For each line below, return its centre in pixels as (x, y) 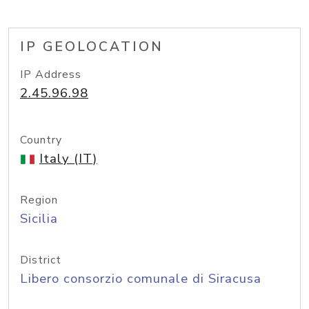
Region (39, 200)
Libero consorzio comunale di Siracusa (141, 279)
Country (41, 140)
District (41, 260)
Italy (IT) (68, 159)
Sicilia (39, 219)
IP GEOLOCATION (92, 47)
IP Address (51, 74)
